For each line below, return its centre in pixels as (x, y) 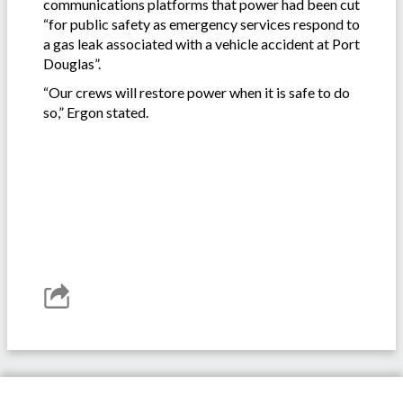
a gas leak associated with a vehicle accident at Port (201, 44)
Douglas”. (72, 64)
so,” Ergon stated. (96, 112)
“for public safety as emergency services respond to (201, 24)
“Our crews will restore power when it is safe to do (197, 93)
